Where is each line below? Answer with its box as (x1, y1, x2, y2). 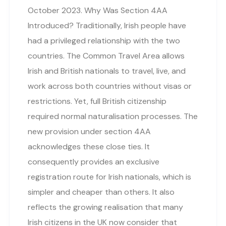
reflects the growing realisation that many (28, 201, 183, 212)
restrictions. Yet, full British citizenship (28, 95, 166, 106)
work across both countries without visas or (28, 80, 192, 91)
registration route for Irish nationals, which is (28, 171, 191, 182)
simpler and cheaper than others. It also (28, 186, 175, 197)
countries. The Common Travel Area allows (28, 50, 185, 61)
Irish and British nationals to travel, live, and (28, 65, 186, 76)
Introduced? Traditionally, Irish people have (28, 20, 186, 31)
